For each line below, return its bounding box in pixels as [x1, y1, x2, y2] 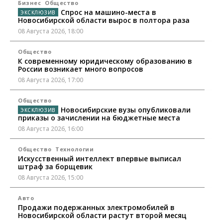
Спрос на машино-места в [60, 7, 156, 17]
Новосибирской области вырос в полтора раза [18, 15, 190, 25]
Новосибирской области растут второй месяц [18, 210, 187, 220]
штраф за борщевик [18, 161, 93, 171]
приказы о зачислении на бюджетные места [18, 112, 180, 122]
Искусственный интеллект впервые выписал [18, 153, 181, 163]
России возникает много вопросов [18, 64, 143, 74]
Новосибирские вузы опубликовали [60, 105, 191, 114]
